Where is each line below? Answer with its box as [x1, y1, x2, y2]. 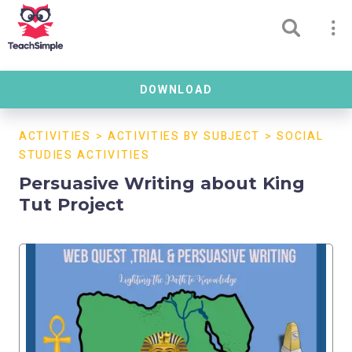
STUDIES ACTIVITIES [19, 147, 150, 163]
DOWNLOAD [139, 81, 213, 98]
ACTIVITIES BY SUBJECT [107, 128, 261, 145]
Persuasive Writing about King [19, 173, 305, 194]
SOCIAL [277, 128, 324, 145]
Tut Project [19, 194, 124, 215]
